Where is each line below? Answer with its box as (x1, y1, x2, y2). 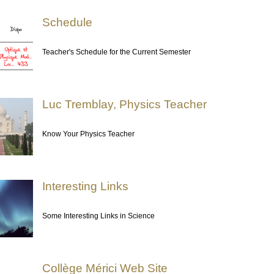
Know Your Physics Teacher (42, 130, 135, 138)
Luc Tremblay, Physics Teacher (42, 98, 207, 111)
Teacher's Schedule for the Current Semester (42, 48, 191, 56)
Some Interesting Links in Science (42, 212, 155, 220)
